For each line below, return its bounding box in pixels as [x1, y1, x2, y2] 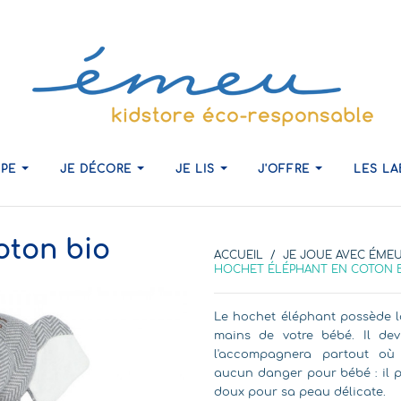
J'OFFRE [258, 163, 315, 175]
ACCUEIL [214, 249, 263, 261]
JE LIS [175, 163, 219, 175]
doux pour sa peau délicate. [214, 386, 386, 398]
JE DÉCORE [59, 163, 136, 175]
